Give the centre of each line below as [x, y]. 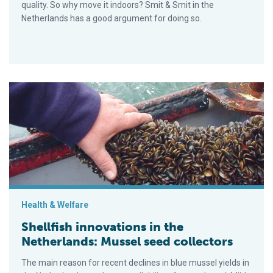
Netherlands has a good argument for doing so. [112, 19]
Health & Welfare [55, 205]
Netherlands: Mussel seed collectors [127, 242]
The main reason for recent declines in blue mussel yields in [135, 263]
